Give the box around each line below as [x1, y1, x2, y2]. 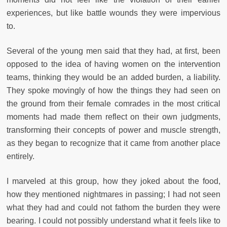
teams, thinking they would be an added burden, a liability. [7, 73, 220, 82]
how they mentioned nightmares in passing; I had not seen [7, 190, 220, 199]
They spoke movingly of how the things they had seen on [7, 86, 220, 95]
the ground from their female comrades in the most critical [7, 99, 220, 108]
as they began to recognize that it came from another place [7, 139, 220, 148]
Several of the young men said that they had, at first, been [7, 47, 220, 56]
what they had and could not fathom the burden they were [7, 203, 220, 212]
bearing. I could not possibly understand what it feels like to [7, 216, 220, 225]
